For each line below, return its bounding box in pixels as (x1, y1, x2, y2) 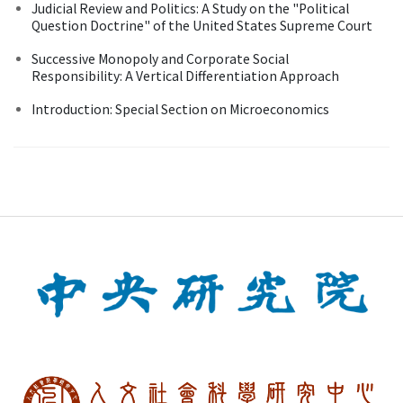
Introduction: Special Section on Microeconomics (31, 99, 329, 118)
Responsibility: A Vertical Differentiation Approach (31, 66, 339, 85)
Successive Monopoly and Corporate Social (31, 49, 289, 67)
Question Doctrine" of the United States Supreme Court (31, 15, 372, 34)
